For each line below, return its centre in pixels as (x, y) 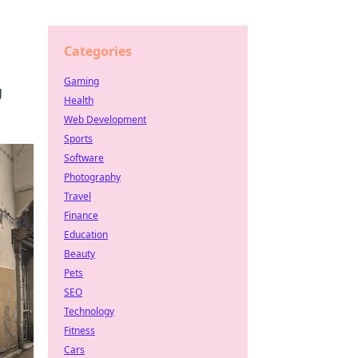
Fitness (80, 330)
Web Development (105, 119)
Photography (92, 177)
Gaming (82, 81)
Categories (98, 51)
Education (86, 235)
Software (84, 158)
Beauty (80, 254)
